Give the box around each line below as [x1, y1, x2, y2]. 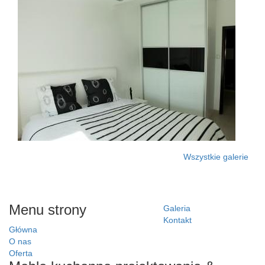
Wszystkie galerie [183, 152, 248, 161]
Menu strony [9, 202, 86, 218]
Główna [9, 225, 37, 234]
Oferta [9, 248, 33, 258]
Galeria [163, 203, 191, 213]
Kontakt [163, 215, 192, 225]
